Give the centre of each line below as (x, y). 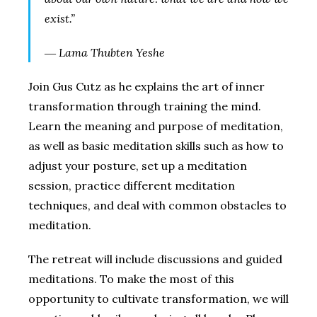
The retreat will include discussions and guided (155, 259)
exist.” (60, 18)
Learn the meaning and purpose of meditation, (156, 126)
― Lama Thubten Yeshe (105, 52)
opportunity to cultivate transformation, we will (158, 298)
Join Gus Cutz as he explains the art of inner (146, 86)
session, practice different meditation (132, 185)
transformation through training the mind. (145, 106)
